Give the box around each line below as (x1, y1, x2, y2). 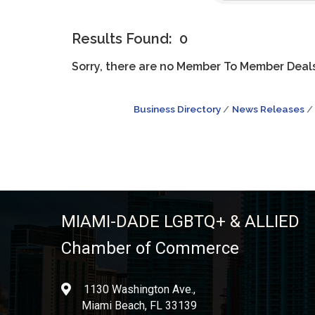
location (60, 283, 99, 297)
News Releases (231, 103, 304, 115)
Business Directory (133, 103, 221, 115)
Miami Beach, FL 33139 (82, 299, 197, 313)
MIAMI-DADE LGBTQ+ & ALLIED (61, 212, 300, 232)
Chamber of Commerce (61, 238, 239, 259)
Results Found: (72, 30, 172, 48)
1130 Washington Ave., (83, 283, 195, 297)
